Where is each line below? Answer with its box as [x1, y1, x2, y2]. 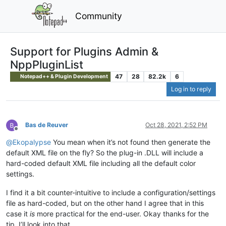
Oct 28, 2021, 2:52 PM [145, 121, 207, 129]
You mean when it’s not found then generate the [51, 138, 210, 147]
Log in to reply [171, 85, 211, 93]
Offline [16, 128, 34, 136]
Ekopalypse [13, 138, 51, 147]
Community [75, 10, 123, 21]
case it [6, 209, 30, 218]
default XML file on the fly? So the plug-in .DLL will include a [6, 148, 203, 157]
